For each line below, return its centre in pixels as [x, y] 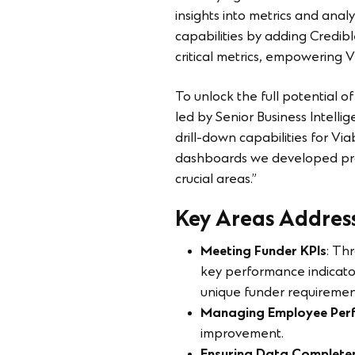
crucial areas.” [216, 180]
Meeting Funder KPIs [263, 252]
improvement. [242, 334]
